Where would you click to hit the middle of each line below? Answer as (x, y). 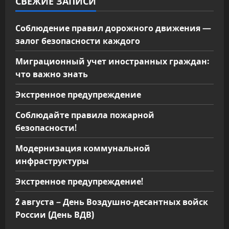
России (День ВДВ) (55, 214)
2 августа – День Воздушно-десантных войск (112, 201)
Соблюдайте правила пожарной (85, 114)
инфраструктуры (52, 161)
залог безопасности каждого (78, 40)
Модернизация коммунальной (83, 148)
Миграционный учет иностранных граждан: (112, 61)
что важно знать (52, 74)
